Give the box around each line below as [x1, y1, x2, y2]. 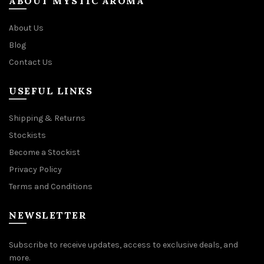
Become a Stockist [9, 147, 80, 157]
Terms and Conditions [9, 181, 93, 192]
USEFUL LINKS [9, 84, 93, 97]
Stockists [9, 130, 46, 140]
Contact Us [9, 57, 52, 67]
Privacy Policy [9, 164, 62, 174]
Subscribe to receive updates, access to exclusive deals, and [9, 239, 238, 250]
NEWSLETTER [9, 209, 87, 221]
